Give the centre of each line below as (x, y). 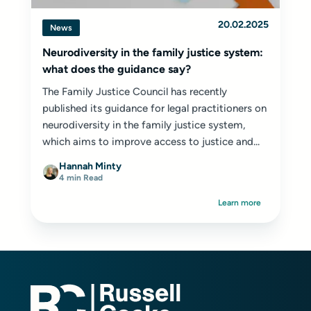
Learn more (239, 203)
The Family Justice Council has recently (135, 92)
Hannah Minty (90, 166)
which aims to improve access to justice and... (151, 142)
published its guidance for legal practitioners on (154, 108)
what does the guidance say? (117, 69)
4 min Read (81, 178)
